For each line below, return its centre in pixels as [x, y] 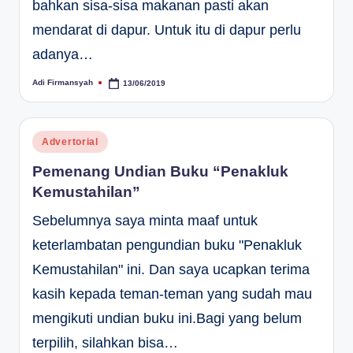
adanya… [63, 54]
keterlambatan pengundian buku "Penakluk [167, 245]
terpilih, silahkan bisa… [105, 342]
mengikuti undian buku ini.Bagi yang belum [167, 318]
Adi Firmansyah [63, 83]
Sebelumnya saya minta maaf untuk [145, 220]
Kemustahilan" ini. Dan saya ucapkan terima [171, 269]
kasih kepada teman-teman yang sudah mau [172, 294]
